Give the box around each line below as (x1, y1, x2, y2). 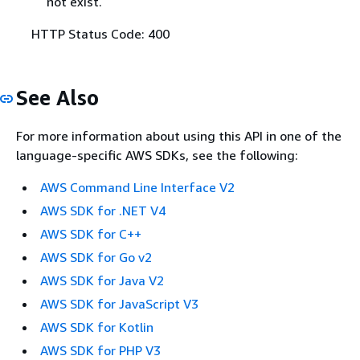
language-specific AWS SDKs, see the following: (16, 146, 298, 163)
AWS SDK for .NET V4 (40, 202, 166, 219)
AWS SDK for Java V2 (40, 272, 164, 288)
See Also (16, 85, 99, 111)
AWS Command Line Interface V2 (40, 178, 235, 195)
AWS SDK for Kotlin (40, 318, 153, 335)
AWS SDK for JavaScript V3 (40, 295, 198, 312)
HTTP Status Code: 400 (31, 26, 170, 43)
